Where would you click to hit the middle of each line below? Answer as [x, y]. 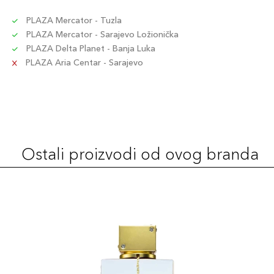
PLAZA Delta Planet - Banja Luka [90, 48]
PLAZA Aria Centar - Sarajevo [83, 62]
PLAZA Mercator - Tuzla [73, 20]
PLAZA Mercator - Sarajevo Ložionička [101, 34]
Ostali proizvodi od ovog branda [140, 154]
